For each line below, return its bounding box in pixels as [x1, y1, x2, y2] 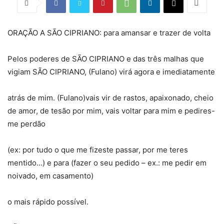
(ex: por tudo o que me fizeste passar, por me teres [7, 144, 188, 154]
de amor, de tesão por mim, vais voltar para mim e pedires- [7, 105, 215, 115]
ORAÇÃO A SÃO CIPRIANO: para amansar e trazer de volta [7, 27, 210, 37]
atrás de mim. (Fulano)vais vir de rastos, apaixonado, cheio [7, 92, 213, 102]
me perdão [7, 118, 45, 128]
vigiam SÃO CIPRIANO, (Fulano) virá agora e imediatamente [7, 66, 215, 76]
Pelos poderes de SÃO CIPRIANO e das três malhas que [7, 53, 204, 63]
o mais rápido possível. [7, 196, 88, 206]
